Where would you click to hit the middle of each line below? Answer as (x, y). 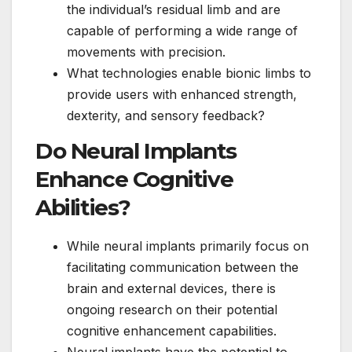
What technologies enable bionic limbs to (189, 73)
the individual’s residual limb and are (174, 10)
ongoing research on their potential (172, 309)
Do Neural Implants (136, 151)
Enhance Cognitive (134, 180)
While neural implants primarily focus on (188, 246)
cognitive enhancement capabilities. (172, 330)
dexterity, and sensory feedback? (166, 116)
